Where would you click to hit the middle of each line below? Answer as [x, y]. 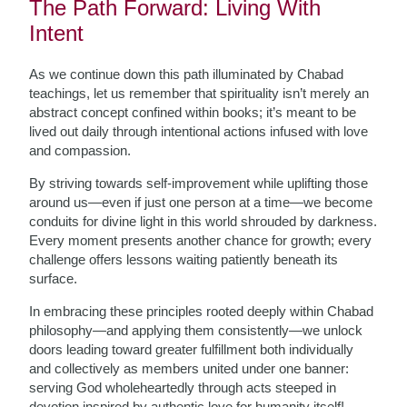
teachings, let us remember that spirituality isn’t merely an [199, 93]
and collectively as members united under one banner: [189, 368]
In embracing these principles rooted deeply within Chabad [202, 311]
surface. [54, 278]
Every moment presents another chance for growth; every [201, 240]
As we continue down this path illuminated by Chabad [187, 74]
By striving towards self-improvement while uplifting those [199, 183]
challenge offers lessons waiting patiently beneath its [184, 259]
